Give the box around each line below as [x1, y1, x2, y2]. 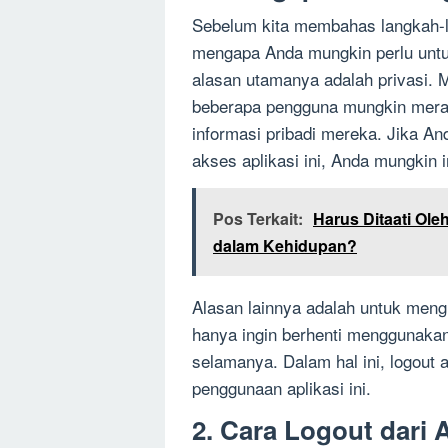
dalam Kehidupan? [213, 234, 357, 258]
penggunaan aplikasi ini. [192, 375, 371, 401]
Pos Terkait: [213, 207, 303, 231]
